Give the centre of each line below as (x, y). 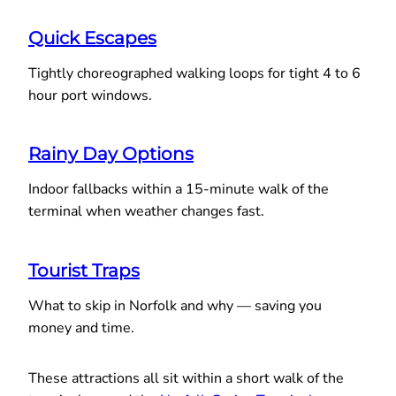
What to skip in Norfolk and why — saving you (175, 305)
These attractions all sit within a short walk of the (186, 378)
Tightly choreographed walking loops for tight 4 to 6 (194, 73)
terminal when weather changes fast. (146, 212)
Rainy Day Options (111, 154)
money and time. (81, 327)
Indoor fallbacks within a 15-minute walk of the (179, 190)
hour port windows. (90, 95)
